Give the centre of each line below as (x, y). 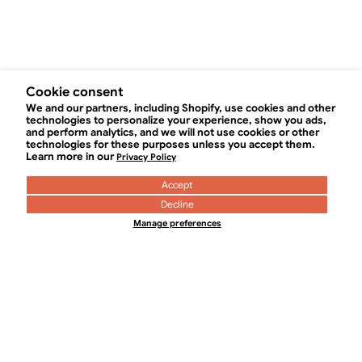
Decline (177, 204)
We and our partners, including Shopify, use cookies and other (181, 108)
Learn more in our (72, 156)
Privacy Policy (147, 157)
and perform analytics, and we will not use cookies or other (173, 132)
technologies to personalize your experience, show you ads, (177, 120)
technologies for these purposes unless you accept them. (171, 144)
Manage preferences (177, 223)
